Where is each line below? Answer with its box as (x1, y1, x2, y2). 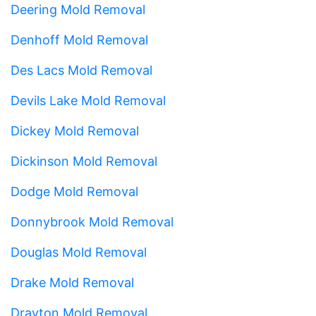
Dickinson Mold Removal (11, 153, 157, 169)
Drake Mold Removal (11, 274, 134, 290)
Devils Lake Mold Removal (11, 92, 166, 108)
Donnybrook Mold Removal (11, 214, 174, 229)
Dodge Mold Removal (11, 183, 138, 199)
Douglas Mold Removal (11, 244, 147, 260)
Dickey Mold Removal (11, 123, 139, 138)
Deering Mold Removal (11, 1, 145, 17)
